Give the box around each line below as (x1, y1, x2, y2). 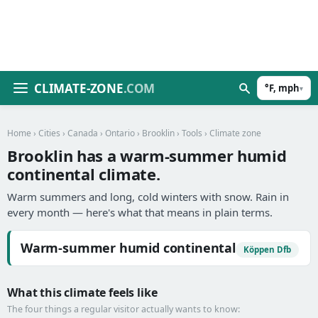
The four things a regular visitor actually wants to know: (7, 303, 240, 315)
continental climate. (7, 163, 160, 185)
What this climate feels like (7, 285, 158, 300)
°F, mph (265, 82, 300, 94)
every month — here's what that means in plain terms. (7, 205, 273, 219)
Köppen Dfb (243, 244, 291, 255)
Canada (67, 127, 98, 139)
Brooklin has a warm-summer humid (7, 145, 287, 166)
